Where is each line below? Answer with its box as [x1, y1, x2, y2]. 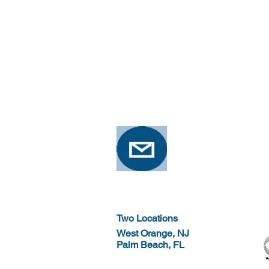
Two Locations [116, 213, 178, 224]
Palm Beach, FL [116, 239, 184, 250]
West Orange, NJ [116, 228, 189, 239]
